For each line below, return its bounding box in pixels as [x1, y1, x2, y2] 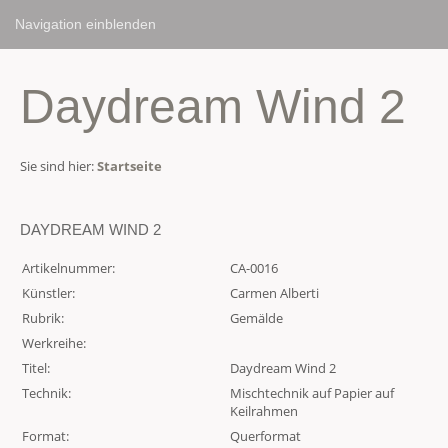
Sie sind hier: [20, 157, 97, 175]
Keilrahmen [230, 402, 298, 420]
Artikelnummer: [22, 259, 115, 277]
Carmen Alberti [230, 284, 319, 302]
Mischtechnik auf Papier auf [230, 384, 394, 402]
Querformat [230, 427, 301, 445]
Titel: [22, 359, 50, 377]
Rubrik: [22, 309, 64, 327]
